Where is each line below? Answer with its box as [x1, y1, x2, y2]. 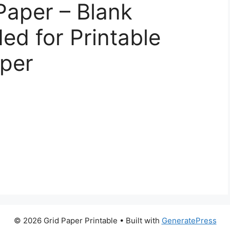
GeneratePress [161, 216, 217, 225]
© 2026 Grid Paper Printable [13, 216, 118, 225]
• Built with [117, 216, 162, 225]
